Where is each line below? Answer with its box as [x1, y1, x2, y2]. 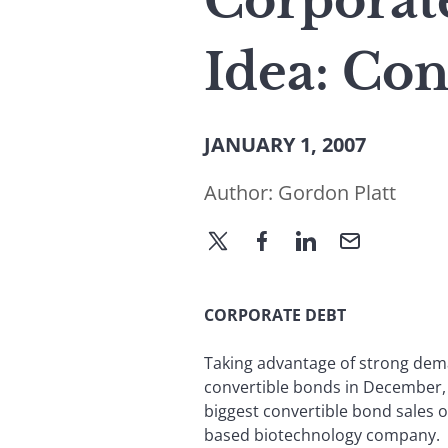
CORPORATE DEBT [204, 303, 346, 326]
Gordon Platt [278, 179, 396, 206]
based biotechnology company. [204, 423, 440, 446]
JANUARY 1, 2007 [204, 131, 366, 158]
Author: [204, 179, 278, 206]
